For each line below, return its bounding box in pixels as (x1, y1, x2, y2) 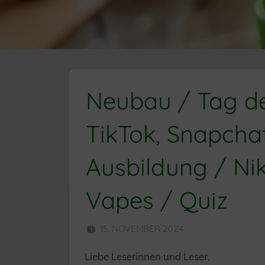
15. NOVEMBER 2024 (99, 223, 183, 235)
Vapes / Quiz (85, 185, 228, 215)
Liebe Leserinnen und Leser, (84, 250, 210, 263)
